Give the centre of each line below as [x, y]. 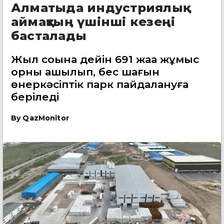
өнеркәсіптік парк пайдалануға [100, 84]
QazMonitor [46, 118]
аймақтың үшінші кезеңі [93, 22]
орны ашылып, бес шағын [85, 72]
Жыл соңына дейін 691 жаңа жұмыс [105, 59]
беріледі [35, 97]
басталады [49, 36]
